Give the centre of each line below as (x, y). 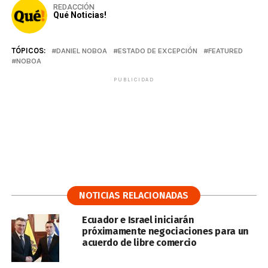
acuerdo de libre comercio (139, 243)
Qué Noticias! (80, 15)
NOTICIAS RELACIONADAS (134, 196)
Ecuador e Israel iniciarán (138, 220)
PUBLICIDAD (134, 80)
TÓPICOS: (28, 51)
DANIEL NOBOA (81, 51)
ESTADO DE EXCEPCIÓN (157, 51)
